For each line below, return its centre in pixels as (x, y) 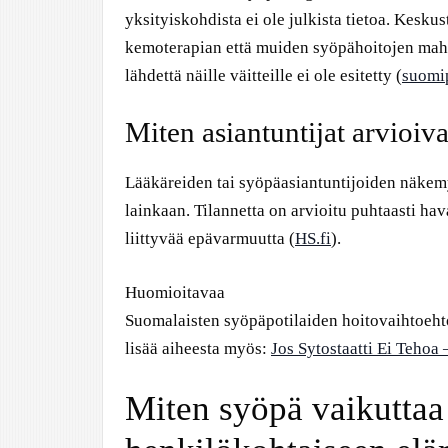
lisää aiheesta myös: (198, 348)
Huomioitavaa (175, 292)
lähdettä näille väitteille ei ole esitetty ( (263, 75)
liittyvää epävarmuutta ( (210, 238)
